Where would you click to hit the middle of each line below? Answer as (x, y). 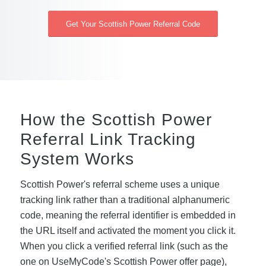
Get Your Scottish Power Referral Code (133, 24)
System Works (77, 159)
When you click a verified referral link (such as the (124, 246)
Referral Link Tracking (108, 140)
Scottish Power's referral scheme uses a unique (120, 184)
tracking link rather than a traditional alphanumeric (125, 199)
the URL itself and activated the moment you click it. (128, 230)
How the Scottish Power (116, 120)
